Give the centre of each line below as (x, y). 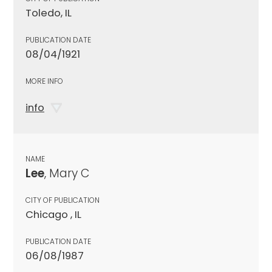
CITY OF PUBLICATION (63, 200)
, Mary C (67, 173)
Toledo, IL (49, 13)
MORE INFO (44, 81)
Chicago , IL (53, 214)
